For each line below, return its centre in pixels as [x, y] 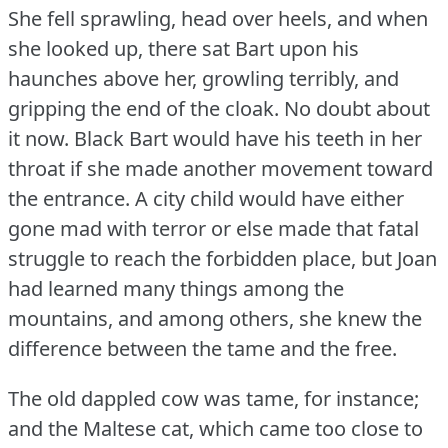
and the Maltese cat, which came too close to [215, 429]
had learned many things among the [176, 289]
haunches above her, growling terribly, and [203, 79]
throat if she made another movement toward [220, 169]
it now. [38, 139]
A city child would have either [269, 199]
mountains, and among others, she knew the [215, 319]
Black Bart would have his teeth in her [248, 139]
